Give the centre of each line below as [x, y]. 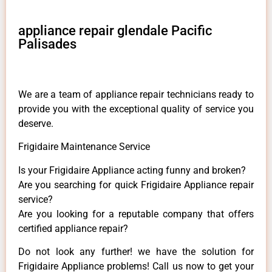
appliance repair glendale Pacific [115, 30]
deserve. [36, 123]
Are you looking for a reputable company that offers [136, 214]
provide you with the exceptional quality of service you [136, 109]
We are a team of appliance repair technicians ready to [136, 94]
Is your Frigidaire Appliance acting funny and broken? [132, 170]
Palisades [47, 44]
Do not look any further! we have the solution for [136, 252]
